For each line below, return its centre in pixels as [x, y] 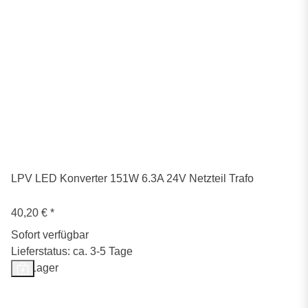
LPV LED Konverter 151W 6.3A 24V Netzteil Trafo [132, 179]
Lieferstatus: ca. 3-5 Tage [72, 252]
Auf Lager [35, 268]
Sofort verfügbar [50, 235]
